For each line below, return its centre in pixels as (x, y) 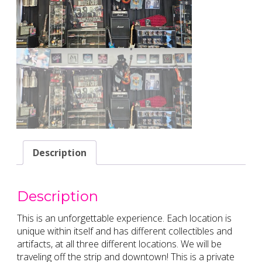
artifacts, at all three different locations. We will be (119, 244)
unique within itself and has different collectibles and (125, 231)
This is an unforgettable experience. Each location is (124, 218)
